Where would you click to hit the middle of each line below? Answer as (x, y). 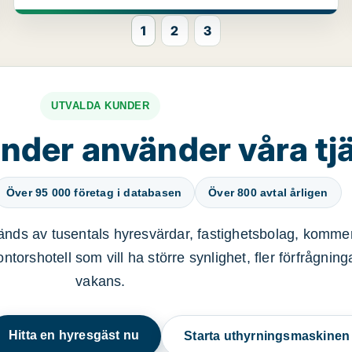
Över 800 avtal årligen (268, 192)
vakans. (101, 281)
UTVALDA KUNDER (101, 106)
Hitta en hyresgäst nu (74, 335)
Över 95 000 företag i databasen (94, 192)
